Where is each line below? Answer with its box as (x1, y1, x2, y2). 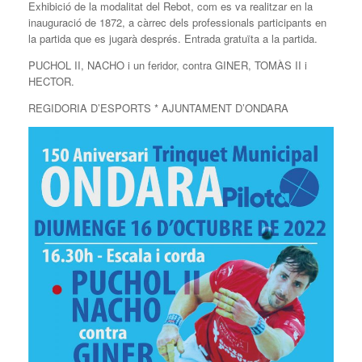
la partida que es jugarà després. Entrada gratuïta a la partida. (28, 31, 318, 47)
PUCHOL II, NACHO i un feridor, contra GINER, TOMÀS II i (28, 57, 307, 74)
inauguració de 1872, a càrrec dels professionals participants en (28, 15, 326, 31)
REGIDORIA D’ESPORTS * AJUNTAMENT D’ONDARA (28, 100, 288, 116)
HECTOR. (28, 74, 74, 90)
